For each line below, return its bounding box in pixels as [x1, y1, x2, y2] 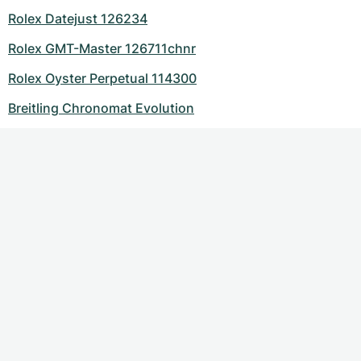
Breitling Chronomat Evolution [8, 100, 194, 117]
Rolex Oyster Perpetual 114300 [8, 70, 197, 87]
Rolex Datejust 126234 [8, 10, 147, 27]
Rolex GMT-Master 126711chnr [8, 40, 196, 57]
